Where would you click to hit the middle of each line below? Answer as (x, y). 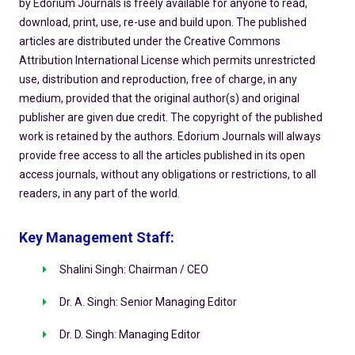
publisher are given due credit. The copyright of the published (170, 118)
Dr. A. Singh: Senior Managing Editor (148, 302)
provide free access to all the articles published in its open (162, 156)
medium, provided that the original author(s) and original (159, 99)
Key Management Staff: (96, 238)
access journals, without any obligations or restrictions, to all (167, 175)
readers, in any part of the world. (99, 194)
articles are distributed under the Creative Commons (149, 42)
